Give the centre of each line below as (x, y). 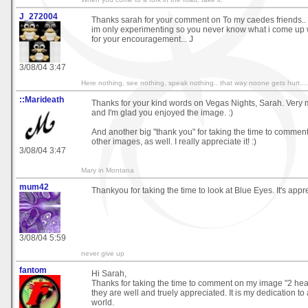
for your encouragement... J (142, 39)
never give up (103, 253)
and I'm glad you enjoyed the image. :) (162, 112)
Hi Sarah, (109, 273)
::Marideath (42, 99)
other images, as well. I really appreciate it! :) (174, 141)
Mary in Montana (108, 170)
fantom (33, 270)
